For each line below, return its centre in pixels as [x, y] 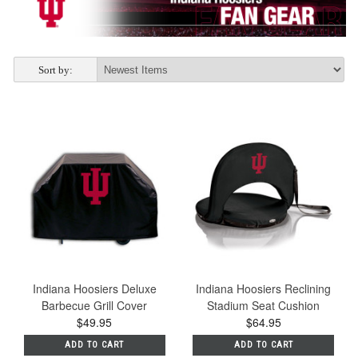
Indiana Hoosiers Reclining [264, 289]
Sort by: [55, 70]
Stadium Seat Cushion [264, 306]
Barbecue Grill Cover [95, 306]
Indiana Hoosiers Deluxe [94, 289]
